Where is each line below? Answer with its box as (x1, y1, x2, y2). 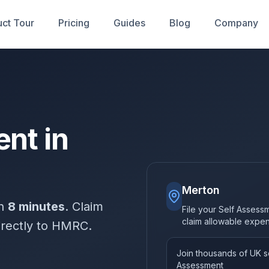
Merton (181, 184, 220, 196)
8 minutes (8, 199, 65, 214)
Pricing (58, 17, 89, 29)
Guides (113, 17, 145, 29)
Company (214, 17, 258, 29)
